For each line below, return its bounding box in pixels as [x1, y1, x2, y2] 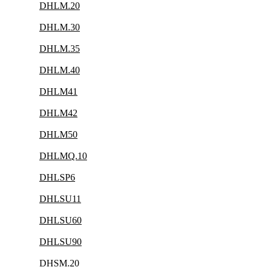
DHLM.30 [39, 22, 80, 32]
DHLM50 [39, 129, 77, 139]
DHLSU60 [39, 215, 82, 225]
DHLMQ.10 [39, 151, 87, 161]
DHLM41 [39, 86, 77, 97]
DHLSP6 [39, 172, 75, 182]
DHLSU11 [39, 194, 81, 204]
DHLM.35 [39, 44, 80, 54]
